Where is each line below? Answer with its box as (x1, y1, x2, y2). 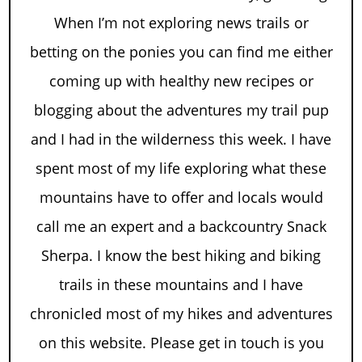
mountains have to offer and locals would (39, 187, 323, 208)
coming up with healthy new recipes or (48, 71, 314, 91)
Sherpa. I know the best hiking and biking (41, 246, 321, 266)
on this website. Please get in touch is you (38, 333, 324, 353)
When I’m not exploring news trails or (53, 13, 309, 33)
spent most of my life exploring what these (36, 158, 326, 179)
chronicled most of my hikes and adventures (29, 304, 333, 324)
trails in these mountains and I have (59, 275, 303, 295)
